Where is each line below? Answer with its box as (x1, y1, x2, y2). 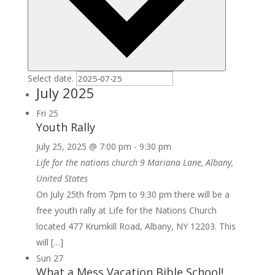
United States (36, 172, 88, 185)
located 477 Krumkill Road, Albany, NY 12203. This (36, 220, 236, 233)
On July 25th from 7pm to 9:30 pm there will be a (36, 188, 230, 201)
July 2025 (36, 83, 95, 103)
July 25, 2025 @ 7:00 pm (36, 141, 131, 153)
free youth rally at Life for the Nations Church (36, 204, 217, 217)
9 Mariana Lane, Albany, (139, 157, 233, 169)
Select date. (27, 72, 76, 85)
